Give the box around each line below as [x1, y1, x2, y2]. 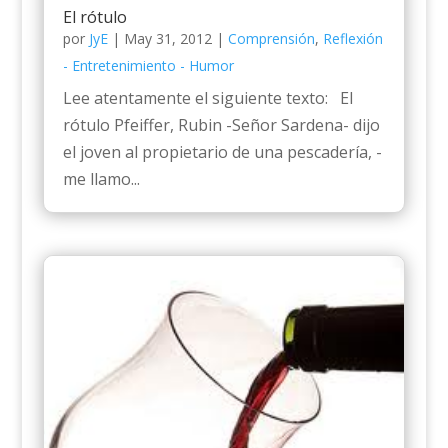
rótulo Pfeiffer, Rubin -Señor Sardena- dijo [62, 114, 380, 137]
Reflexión [322, 29, 383, 49]
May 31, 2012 [123, 29, 212, 49]
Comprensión [227, 29, 315, 49]
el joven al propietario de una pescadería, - [62, 141, 382, 164]
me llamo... [62, 168, 140, 191]
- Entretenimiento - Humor [62, 56, 234, 76]
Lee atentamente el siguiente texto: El [62, 87, 353, 110]
